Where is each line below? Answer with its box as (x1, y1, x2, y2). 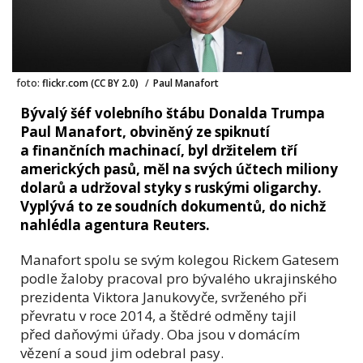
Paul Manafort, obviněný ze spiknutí (20, 122, 270, 141)
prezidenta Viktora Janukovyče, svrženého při (20, 287, 307, 306)
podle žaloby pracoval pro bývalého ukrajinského (20, 268, 337, 288)
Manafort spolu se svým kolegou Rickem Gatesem (20, 250, 339, 269)
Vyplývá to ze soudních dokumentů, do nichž (20, 196, 326, 216)
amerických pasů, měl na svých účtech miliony (20, 159, 338, 178)
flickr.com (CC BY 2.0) (40, 75, 141, 90)
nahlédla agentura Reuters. (20, 215, 210, 234)
